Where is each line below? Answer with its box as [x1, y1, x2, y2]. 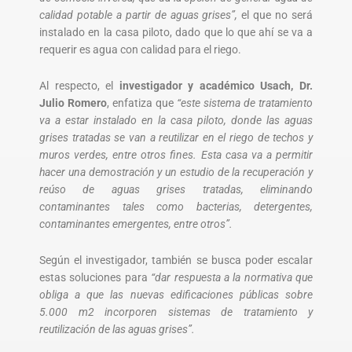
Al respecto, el [39, 79, 119, 92]
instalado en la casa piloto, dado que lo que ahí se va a [39, 25, 313, 38]
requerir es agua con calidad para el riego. [39, 42, 241, 56]
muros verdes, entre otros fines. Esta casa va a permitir [39, 148, 313, 161]
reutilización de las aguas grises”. [39, 322, 195, 335]
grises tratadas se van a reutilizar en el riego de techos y [39, 130, 313, 144]
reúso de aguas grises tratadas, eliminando [39, 182, 313, 196]
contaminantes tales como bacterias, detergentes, [39, 200, 313, 213]
